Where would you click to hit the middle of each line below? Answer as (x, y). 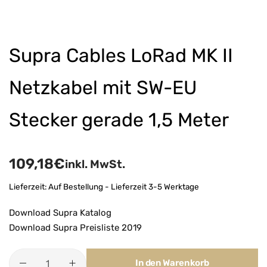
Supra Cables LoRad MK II (121, 55)
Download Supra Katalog (60, 212)
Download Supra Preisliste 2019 (75, 227)
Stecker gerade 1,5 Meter (119, 120)
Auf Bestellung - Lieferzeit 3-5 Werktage (124, 186)
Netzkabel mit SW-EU (103, 88)
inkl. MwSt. (95, 164)
